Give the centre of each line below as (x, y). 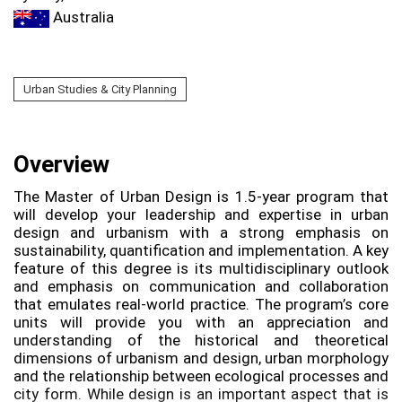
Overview (61, 164)
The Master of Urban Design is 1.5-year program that (201, 196)
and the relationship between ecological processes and (201, 376)
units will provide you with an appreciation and (201, 322)
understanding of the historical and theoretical (201, 340)
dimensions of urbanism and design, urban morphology (201, 358)
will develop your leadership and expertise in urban (201, 214)
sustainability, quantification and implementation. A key (201, 250)
